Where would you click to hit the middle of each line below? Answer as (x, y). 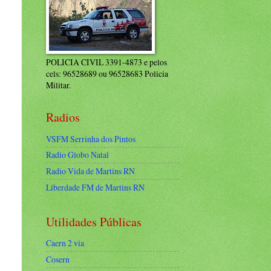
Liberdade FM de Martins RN (95, 187)
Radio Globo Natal (77, 155)
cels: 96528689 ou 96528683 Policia (107, 73)
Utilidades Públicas (94, 221)
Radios (63, 117)
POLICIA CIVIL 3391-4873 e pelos (106, 62)
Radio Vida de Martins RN (90, 171)
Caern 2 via (65, 243)
